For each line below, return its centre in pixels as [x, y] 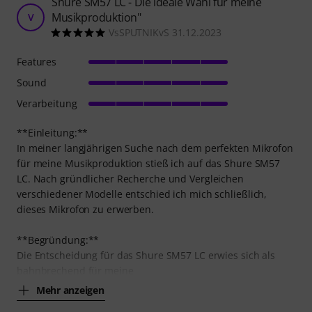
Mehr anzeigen [70, 290]
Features [37, 61]
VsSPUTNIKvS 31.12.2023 [165, 32]
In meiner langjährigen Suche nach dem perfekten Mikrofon [155, 148]
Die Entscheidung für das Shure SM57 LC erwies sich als [146, 255]
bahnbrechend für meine [75, 270]
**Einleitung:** [53, 132]
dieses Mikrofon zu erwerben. [85, 209]
